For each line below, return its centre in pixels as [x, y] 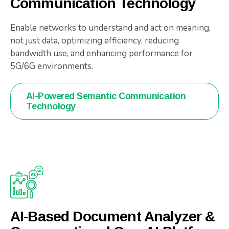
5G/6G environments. [52, 66]
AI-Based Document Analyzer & [113, 216]
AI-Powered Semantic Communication [106, 96]
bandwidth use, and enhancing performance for [101, 53]
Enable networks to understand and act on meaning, [110, 28]
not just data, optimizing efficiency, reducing [95, 40]
